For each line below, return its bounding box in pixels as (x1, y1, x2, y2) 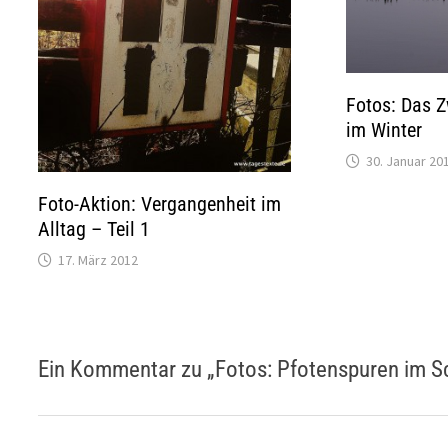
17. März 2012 (58, 250, 139, 269)
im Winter (345, 117, 422, 142)
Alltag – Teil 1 (38, 216, 151, 241)
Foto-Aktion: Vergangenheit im (38, 191, 282, 216)
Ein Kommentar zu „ (38, 355, 216, 383)
